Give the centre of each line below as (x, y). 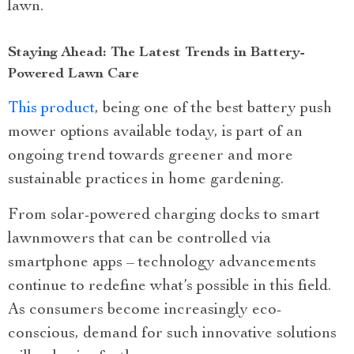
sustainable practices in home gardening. (146, 181)
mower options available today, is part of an (155, 133)
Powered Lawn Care (73, 75)
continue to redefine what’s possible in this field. (169, 287)
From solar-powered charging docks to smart (164, 216)
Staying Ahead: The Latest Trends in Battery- (156, 53)
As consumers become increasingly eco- (145, 311)
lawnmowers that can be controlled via (139, 240)
